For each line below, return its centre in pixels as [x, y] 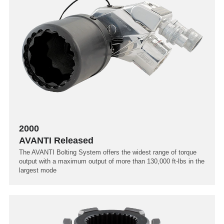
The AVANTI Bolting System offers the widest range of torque [108, 152]
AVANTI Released [56, 140]
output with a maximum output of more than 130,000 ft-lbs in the [112, 161]
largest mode [38, 170]
